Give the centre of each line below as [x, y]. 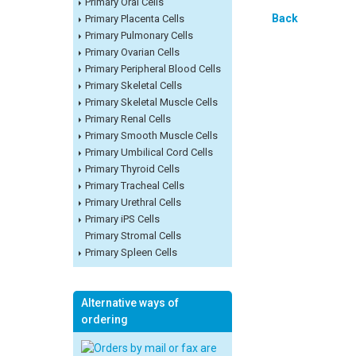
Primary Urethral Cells [133, 203]
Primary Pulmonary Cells [139, 36]
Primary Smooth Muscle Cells [151, 136]
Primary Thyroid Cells [132, 169]
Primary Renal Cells [128, 119]
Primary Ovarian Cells [132, 52]
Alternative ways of [130, 303]
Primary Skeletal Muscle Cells [151, 103]
